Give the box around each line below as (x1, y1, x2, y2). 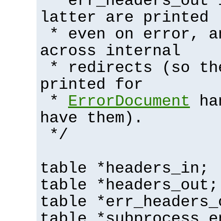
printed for (40, 75, 143, 94)
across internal (40, 42, 181, 60)
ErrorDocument (68, 92, 190, 110)
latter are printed (40, 8, 209, 27)
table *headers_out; (40, 176, 218, 194)
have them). (40, 109, 143, 127)
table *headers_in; (40, 159, 209, 178)
